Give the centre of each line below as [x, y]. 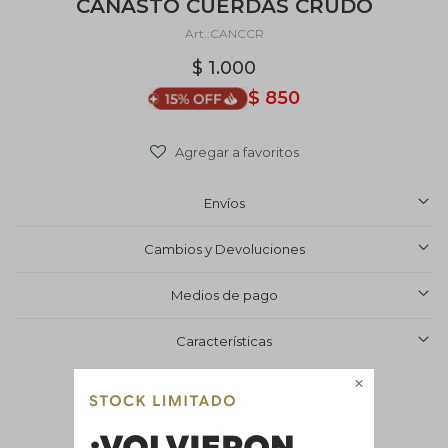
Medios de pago [224, 295]
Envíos [224, 203]
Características [224, 341]
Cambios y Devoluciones [224, 249]
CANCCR [236, 33]
